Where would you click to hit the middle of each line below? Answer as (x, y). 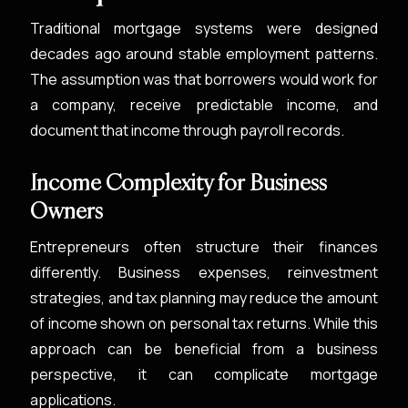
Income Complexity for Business (179, 182)
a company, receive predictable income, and (204, 105)
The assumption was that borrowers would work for (204, 79)
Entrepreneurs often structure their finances (204, 247)
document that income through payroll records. (188, 130)
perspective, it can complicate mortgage (204, 374)
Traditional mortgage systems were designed (204, 28)
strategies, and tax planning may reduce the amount (204, 298)
